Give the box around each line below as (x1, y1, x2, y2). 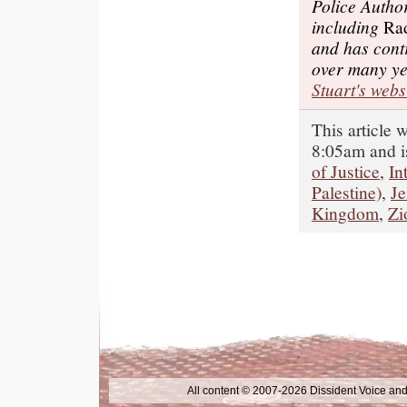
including (312, 15, 383, 38)
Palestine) (312, 180, 382, 203)
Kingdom (312, 201, 379, 224)
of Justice (312, 159, 380, 183)
